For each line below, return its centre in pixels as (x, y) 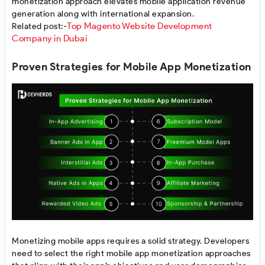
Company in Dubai (49, 38)
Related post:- (39, 26)
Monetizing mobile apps (58, 241)
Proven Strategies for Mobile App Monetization (132, 67)
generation (35, 14)
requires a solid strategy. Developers (177, 241)
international (125, 14)
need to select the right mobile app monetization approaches (131, 253)
